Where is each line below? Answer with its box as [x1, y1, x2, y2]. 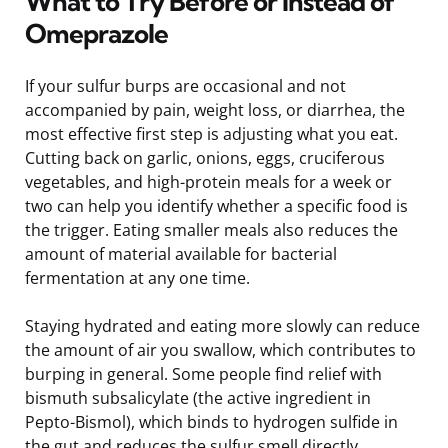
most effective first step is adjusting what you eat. [25, 122, 398, 145]
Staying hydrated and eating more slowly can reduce [25, 314, 420, 337]
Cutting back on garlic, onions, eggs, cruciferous [25, 146, 385, 169]
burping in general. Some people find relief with [25, 362, 382, 385]
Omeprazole [25, 16, 168, 50]
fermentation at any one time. [25, 266, 250, 289]
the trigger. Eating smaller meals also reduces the [25, 218, 398, 241]
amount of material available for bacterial [25, 242, 337, 265]
